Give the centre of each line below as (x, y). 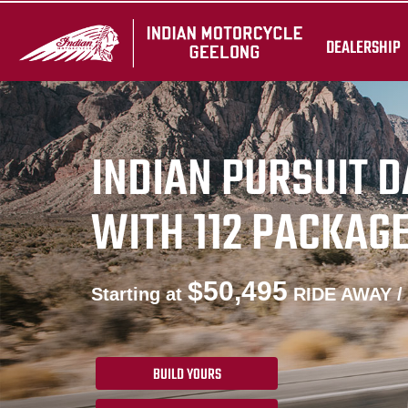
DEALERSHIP (364, 48)
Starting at (139, 294)
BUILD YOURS (187, 375)
